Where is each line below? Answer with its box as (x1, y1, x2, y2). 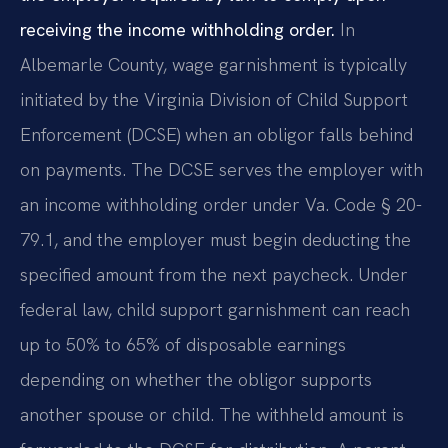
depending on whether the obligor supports (20, 368, 372, 392)
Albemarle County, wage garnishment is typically (20, 53, 407, 77)
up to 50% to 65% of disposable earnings (20, 333, 346, 357)
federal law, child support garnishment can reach (20, 298, 410, 322)
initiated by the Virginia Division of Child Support (20, 88, 408, 112)
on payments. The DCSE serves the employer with (20, 158, 423, 182)
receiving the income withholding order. (20, 18, 335, 42)
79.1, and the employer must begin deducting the (20, 228, 411, 252)
